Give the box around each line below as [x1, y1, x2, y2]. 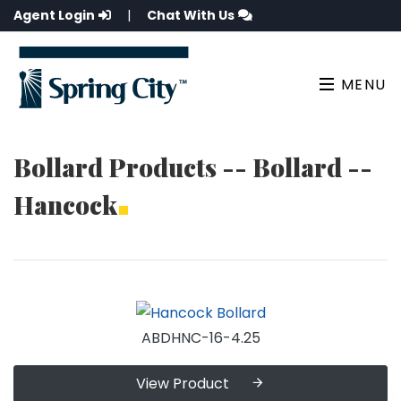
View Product [136, 373, 229, 395]
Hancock [13, 188, 117, 222]
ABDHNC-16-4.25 [141, 328, 260, 349]
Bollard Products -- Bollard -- [13, 150, 372, 184]
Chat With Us [147, 6, 235, 24]
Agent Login [13, 6, 95, 24]
